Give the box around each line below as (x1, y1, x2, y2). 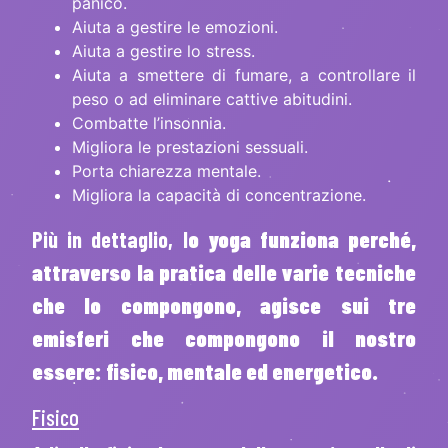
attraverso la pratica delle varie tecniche (32, 258, 416, 285)
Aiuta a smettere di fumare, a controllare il (72, 64, 416, 85)
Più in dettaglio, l (32, 225, 188, 252)
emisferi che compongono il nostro (32, 324, 416, 351)
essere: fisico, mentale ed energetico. (32, 357, 378, 384)
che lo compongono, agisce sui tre (32, 291, 416, 318)
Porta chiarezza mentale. (72, 160, 261, 181)
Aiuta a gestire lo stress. (72, 40, 255, 61)
